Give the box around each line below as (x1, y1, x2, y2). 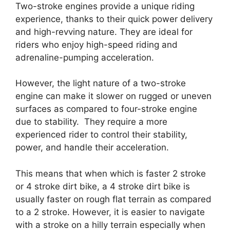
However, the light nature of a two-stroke (15, 78, 186, 89)
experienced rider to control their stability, (15, 129, 187, 140)
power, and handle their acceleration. (15, 142, 169, 153)
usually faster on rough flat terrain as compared (15, 194, 212, 204)
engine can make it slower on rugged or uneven (15, 91, 212, 102)
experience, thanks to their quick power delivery (15, 13, 213, 24)
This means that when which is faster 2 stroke (15, 168, 206, 179)
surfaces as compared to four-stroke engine (15, 104, 197, 114)
